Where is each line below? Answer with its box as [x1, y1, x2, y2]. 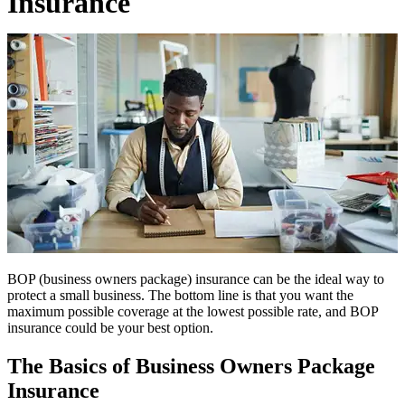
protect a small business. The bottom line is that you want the [7, 287, 353, 304]
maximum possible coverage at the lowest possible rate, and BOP [7, 304, 378, 320]
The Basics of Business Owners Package [7, 353, 375, 378]
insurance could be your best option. [7, 320, 213, 336]
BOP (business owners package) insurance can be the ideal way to [7, 271, 384, 287]
